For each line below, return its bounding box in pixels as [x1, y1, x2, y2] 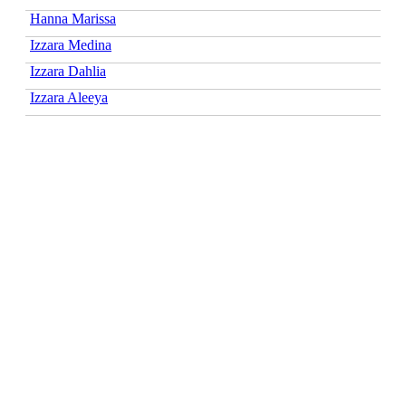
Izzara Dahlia [30, 63, 106, 79]
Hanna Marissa [30, 10, 116, 26]
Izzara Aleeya [30, 89, 108, 105]
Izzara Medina [30, 36, 111, 53]
